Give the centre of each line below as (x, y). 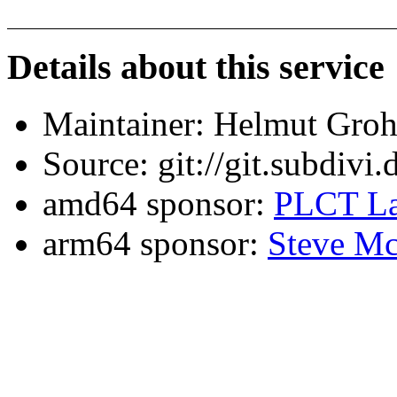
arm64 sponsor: (155, 244)
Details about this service (196, 66)
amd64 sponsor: (158, 204)
